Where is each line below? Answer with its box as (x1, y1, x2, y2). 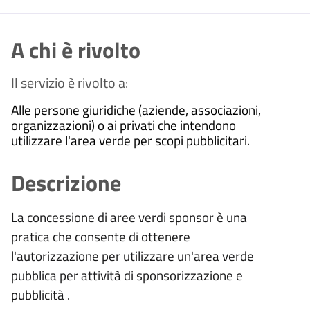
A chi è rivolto (11, 33, 140, 67)
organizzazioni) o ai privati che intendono (11, 115, 236, 136)
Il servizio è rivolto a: (11, 72, 128, 94)
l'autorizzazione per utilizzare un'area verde (11, 246, 254, 266)
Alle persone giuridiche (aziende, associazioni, (11, 100, 261, 120)
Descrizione (11, 166, 121, 200)
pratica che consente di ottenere (11, 226, 190, 247)
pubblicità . (11, 284, 70, 305)
